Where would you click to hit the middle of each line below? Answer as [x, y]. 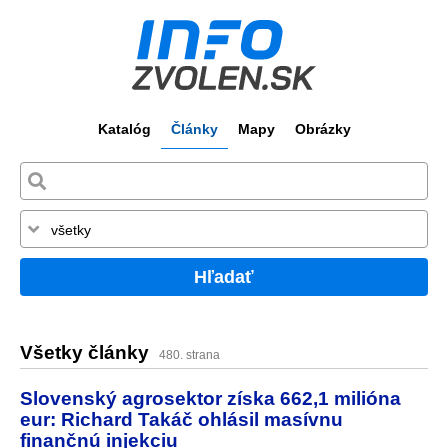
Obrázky [322, 129]
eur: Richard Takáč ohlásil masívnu [181, 418]
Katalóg [124, 129]
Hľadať [224, 276]
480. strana [189, 355]
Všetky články [87, 353]
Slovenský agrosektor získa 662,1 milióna [210, 397]
